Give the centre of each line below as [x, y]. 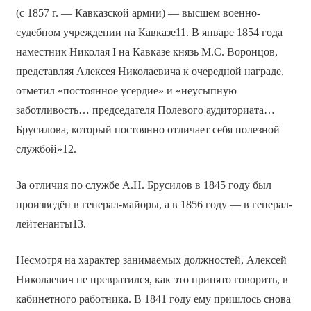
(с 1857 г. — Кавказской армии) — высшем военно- [138, 13]
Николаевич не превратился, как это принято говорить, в [152, 280]
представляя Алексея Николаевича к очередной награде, [150, 72]
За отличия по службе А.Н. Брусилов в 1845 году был [143, 185]
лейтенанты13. [51, 224]
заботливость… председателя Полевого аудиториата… [145, 110]
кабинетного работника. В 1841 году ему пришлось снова [153, 299]
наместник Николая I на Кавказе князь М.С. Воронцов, [146, 52]
